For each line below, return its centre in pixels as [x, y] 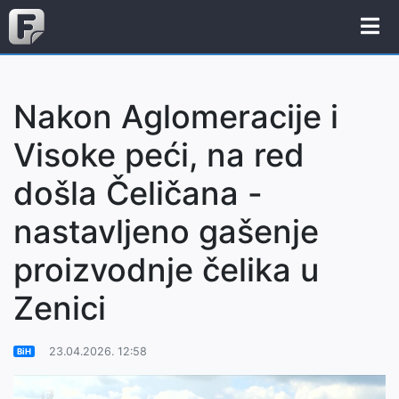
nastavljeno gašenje [166, 232]
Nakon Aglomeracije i [176, 117]
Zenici [60, 308]
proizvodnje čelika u [166, 270]
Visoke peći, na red [159, 155]
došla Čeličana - [138, 193]
